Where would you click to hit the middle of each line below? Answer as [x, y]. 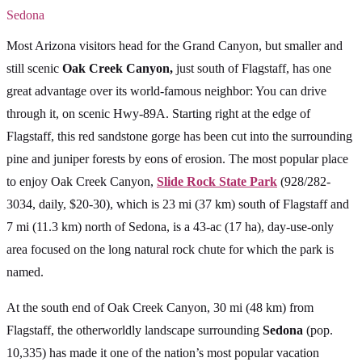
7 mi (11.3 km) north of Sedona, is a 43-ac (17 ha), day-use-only [170, 227]
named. [25, 272]
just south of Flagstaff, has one [252, 69]
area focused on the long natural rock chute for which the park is [170, 250]
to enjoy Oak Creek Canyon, [82, 182]
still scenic [34, 69]
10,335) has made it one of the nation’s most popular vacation [163, 353]
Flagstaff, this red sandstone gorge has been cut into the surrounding [179, 137]
